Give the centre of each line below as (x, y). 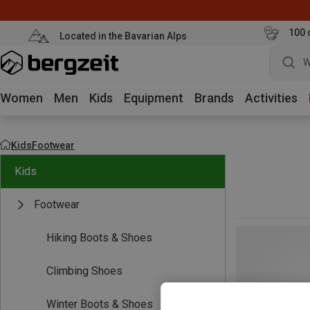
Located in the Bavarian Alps (123, 36)
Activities (271, 98)
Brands (214, 98)
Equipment (154, 98)
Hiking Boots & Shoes (99, 238)
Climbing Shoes (84, 271)
